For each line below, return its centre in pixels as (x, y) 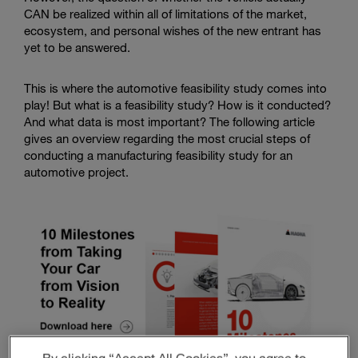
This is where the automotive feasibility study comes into (175, 88)
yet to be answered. (77, 47)
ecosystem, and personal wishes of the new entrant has (173, 30)
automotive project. (76, 172)
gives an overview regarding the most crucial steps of (167, 138)
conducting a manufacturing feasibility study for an (158, 155)
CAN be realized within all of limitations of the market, (165, 14)
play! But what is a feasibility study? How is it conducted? (177, 105)
